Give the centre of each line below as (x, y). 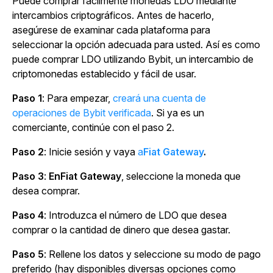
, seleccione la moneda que (181, 176)
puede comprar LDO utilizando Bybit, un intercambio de (133, 59)
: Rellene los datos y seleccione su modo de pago (152, 254)
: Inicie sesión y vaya (91, 151)
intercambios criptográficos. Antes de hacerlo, (113, 15)
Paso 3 (28, 176)
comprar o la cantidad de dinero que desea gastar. (121, 229)
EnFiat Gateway (85, 176)
